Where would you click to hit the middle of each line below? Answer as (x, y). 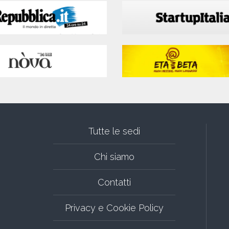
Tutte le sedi (114, 131)
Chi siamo (114, 156)
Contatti (114, 182)
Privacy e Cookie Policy (114, 208)
